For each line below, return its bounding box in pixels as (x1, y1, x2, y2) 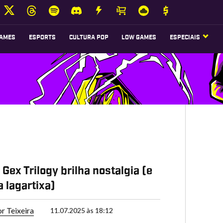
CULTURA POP (69, 34, 109, 40)
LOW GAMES (121, 34, 157, 40)
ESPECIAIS (170, 34, 201, 40)
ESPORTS (28, 34, 56, 40)
